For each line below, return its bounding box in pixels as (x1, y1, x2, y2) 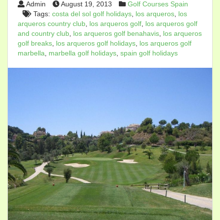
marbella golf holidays (49, 49, 116, 57)
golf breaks (18, 39, 52, 47)
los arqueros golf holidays (56, 39, 136, 47)
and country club (18, 29, 69, 37)
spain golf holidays (120, 49, 178, 57)
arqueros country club (18, 20, 85, 27)
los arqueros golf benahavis (73, 29, 159, 37)
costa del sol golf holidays (52, 10, 132, 18)
